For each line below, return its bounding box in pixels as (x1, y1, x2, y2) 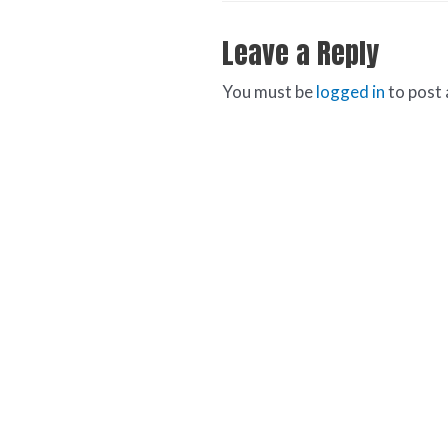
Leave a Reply (222, 32, 379, 74)
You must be (222, 81, 316, 102)
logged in (316, 81, 385, 102)
